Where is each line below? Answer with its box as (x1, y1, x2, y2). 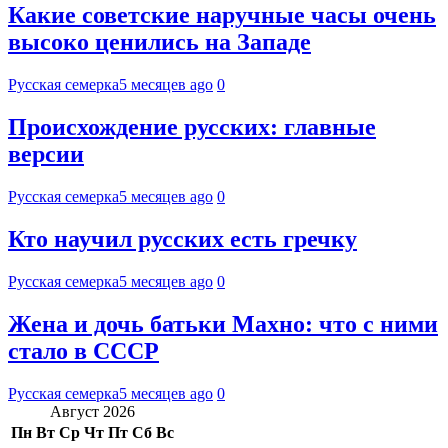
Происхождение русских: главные (8, 114, 376, 141)
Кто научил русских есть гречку (8, 226, 357, 253)
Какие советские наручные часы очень (8, 2, 436, 29)
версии (8, 141, 84, 168)
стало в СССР (8, 337, 159, 364)
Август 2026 (50, 402, 135, 420)
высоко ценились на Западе (8, 29, 311, 56)
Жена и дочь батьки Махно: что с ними (8, 310, 438, 337)
